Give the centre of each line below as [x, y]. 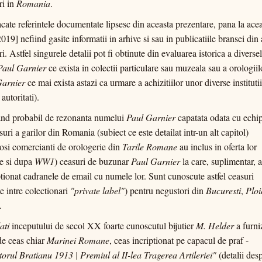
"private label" [97, 190]
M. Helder [215, 225]
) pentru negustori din [165, 190]
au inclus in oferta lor [217, 146]
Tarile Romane [150, 146]
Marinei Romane [78, 240]
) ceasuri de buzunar [93, 161]
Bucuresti [223, 190]
